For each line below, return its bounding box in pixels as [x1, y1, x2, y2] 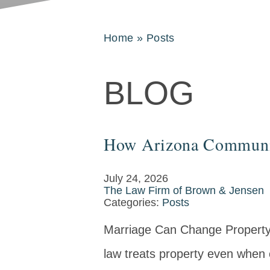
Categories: [104, 196, 162, 209]
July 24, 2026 [104, 172, 168, 184]
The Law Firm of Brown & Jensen [104, 184, 264, 196]
